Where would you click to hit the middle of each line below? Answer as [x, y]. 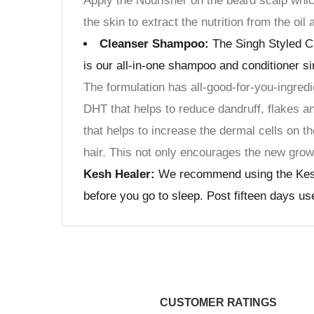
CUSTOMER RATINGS [218, 302]
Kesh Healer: [119, 174]
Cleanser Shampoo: [154, 43]
